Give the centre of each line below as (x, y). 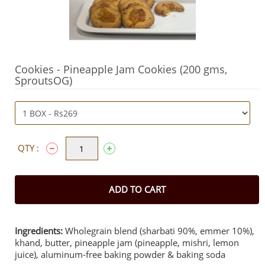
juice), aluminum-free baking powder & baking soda (120, 254)
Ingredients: (39, 231)
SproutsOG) (43, 80)
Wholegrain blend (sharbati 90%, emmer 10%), (159, 231)
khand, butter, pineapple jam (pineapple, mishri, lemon (127, 243)
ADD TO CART (137, 189)
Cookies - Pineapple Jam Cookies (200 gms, (121, 69)
